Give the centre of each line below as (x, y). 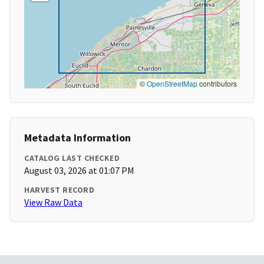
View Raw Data (53, 202)
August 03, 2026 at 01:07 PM (79, 171)
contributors (217, 84)
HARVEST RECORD (59, 190)
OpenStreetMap (172, 84)
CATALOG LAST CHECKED (72, 158)
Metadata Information (77, 138)
